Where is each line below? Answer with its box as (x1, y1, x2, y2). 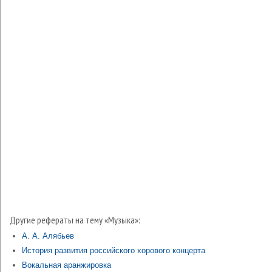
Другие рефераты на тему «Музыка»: (10, 214, 140, 226)
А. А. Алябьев (22, 231, 74, 240)
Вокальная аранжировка (22, 260, 111, 270)
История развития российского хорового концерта (22, 246, 205, 255)
